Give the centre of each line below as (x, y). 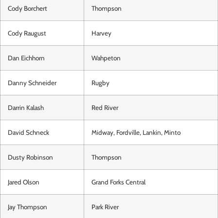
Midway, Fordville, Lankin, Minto (136, 133)
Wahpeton (106, 58)
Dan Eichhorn (26, 58)
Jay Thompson (27, 207)
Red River (105, 108)
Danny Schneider (32, 83)
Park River (105, 207)
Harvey (101, 33)
